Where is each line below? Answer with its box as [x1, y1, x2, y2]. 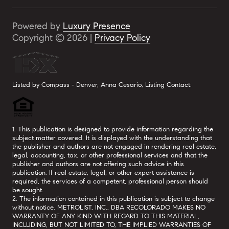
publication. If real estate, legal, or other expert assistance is [12, 168, 194, 177]
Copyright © [12, 32, 67, 44]
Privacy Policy [95, 32, 150, 44]
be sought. [12, 186, 43, 195]
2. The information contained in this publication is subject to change [12, 194, 215, 203]
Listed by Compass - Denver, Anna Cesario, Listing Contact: [12, 80, 196, 89]
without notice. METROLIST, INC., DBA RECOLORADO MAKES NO [12, 203, 205, 212]
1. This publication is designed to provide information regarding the [12, 125, 213, 134]
